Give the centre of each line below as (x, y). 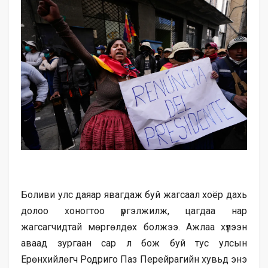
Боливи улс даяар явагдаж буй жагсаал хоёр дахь (134, 194)
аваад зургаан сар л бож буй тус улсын (134, 243)
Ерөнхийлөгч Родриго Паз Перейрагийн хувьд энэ (134, 259)
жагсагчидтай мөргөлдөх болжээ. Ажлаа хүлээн (134, 227)
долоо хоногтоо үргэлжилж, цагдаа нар (134, 211)
